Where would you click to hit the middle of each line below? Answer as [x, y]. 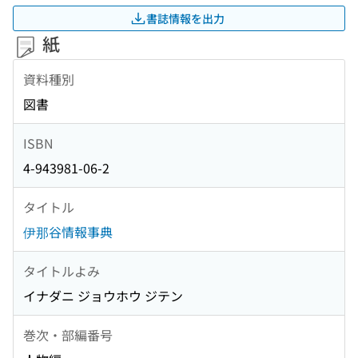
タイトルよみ [62, 270]
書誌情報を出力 [185, 18]
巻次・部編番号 [68, 334]
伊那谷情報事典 [68, 232]
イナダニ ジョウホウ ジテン [103, 296]
